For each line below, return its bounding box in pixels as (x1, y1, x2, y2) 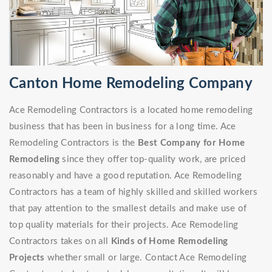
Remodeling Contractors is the (9, 138, 138, 148)
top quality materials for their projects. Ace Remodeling (9, 220, 239, 230)
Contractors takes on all (9, 237, 111, 246)
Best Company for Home (138, 138, 245, 148)
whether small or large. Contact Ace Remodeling (44, 253, 247, 263)
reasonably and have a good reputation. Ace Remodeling (9, 171, 242, 181)
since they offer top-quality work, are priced (62, 155, 245, 165)
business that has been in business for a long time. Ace (9, 122, 236, 132)
